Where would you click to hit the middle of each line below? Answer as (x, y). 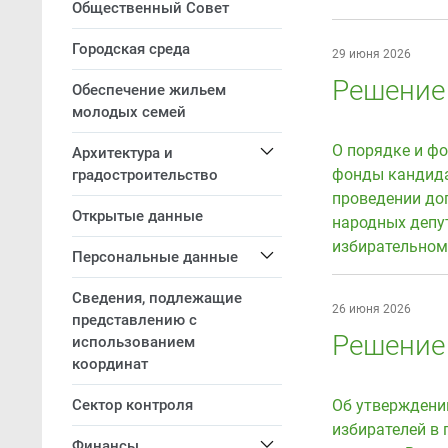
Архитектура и (122, 153)
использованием (133, 342)
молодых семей (129, 112)
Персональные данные (155, 257)
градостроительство (145, 175)
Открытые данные (137, 216)
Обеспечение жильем (149, 90)
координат (110, 364)
